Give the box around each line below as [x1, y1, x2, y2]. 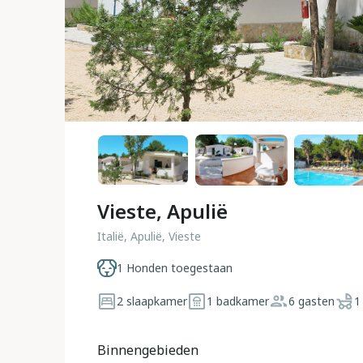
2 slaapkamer [117, 293, 187, 309]
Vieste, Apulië [97, 198, 228, 224]
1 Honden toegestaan [117, 260, 233, 275]
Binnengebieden [97, 341, 199, 359]
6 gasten [288, 293, 335, 309]
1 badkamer [207, 293, 269, 309]
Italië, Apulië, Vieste [97, 228, 201, 244]
